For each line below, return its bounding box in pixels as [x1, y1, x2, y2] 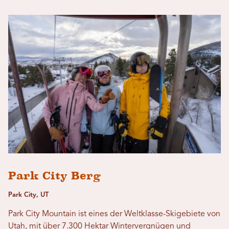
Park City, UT [8, 192, 49, 199]
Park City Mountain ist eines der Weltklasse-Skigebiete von [8, 210, 220, 219]
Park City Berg [8, 169, 101, 182]
